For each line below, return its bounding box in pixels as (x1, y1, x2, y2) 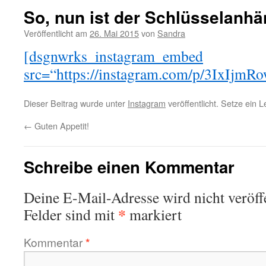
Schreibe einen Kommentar (24, 155, 235, 178)
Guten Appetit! (32, 119, 89, 132)
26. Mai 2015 (90, 27, 139, 39)
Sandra (157, 27, 185, 39)
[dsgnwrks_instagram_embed (24, 46, 203, 66)
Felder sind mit (24, 204, 118, 224)
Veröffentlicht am (24, 27, 87, 39)
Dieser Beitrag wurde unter (24, 97, 128, 109)
